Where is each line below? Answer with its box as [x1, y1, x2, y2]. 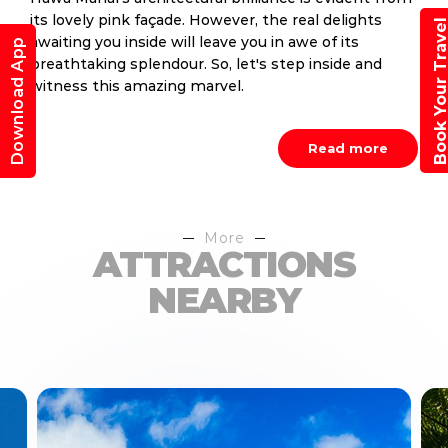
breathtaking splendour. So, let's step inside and [30, 55, 382, 73]
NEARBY [148, 278, 300, 322]
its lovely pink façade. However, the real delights [30, 11, 382, 29]
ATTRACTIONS [92, 242, 356, 286]
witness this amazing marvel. [30, 77, 244, 95]
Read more [308, 140, 388, 156]
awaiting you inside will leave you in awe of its [30, 33, 359, 51]
